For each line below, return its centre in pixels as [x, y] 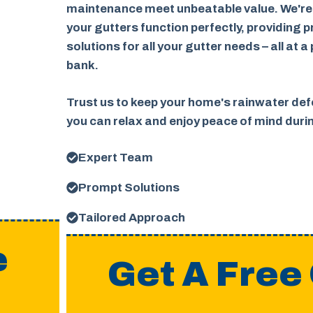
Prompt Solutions [129, 188]
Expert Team [115, 158]
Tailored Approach [131, 218]
